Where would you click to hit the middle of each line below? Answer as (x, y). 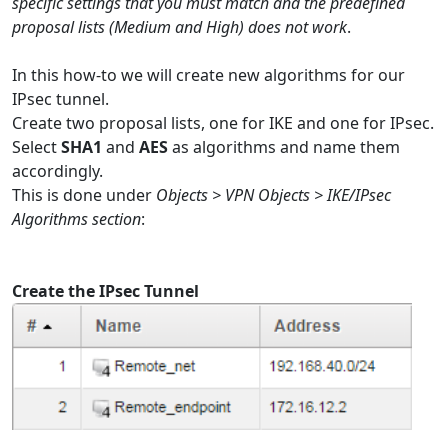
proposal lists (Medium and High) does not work (179, 27)
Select (36, 147)
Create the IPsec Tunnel (105, 291)
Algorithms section (76, 219)
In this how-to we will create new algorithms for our (208, 75)
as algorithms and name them (284, 147)
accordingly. (57, 171)
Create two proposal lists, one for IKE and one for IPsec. (223, 123)
